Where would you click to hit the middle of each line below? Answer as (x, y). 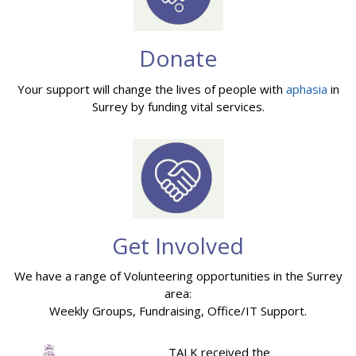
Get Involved (178, 245)
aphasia (306, 89)
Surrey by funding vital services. (178, 106)
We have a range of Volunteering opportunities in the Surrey (178, 276)
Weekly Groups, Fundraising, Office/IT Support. (178, 311)
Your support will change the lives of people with (151, 89)
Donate (178, 58)
